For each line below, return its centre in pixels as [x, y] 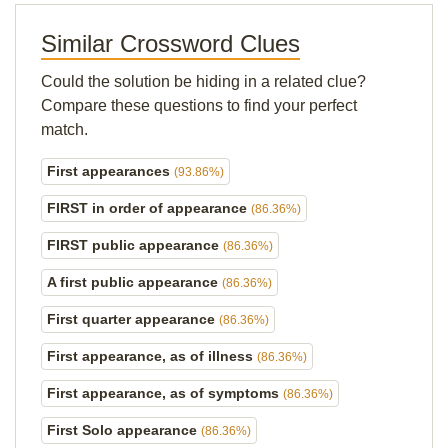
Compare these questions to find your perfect [199, 105]
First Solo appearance [124, 430]
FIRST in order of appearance [149, 208]
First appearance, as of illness [152, 356]
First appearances [110, 171]
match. [64, 129]
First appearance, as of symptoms [165, 393]
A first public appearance [134, 282]
